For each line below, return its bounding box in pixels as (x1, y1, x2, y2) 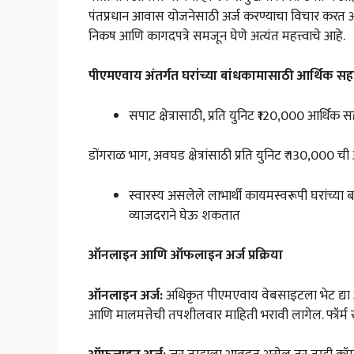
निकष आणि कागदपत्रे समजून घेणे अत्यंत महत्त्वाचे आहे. (88, 24, 345, 47)
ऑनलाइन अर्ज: (88, 284, 166, 307)
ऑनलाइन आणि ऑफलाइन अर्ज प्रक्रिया (88, 244, 283, 267)
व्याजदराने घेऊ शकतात (129, 204, 240, 227)
